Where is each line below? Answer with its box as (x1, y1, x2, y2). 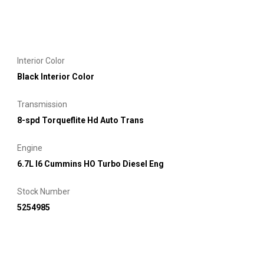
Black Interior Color (17, 71, 94, 81)
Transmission (17, 99, 67, 109)
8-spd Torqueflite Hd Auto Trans (17, 115, 144, 125)
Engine (17, 143, 42, 153)
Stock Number (17, 186, 70, 196)
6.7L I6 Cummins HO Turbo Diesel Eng (17, 159, 164, 169)
